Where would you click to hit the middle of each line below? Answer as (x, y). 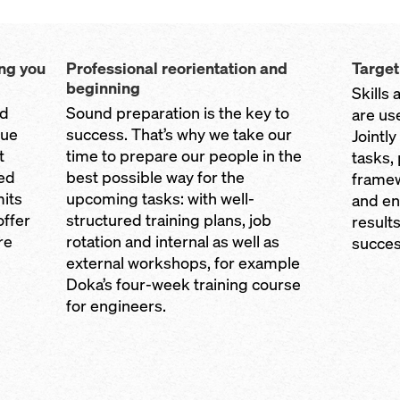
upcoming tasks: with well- (160, 199)
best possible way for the (155, 177)
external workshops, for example (183, 263)
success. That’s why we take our (179, 134)
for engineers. (116, 306)
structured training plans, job (168, 220)
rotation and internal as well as (172, 242)
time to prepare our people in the (183, 156)
